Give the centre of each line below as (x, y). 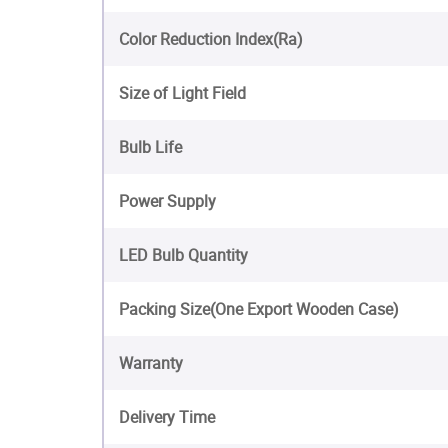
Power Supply (167, 201)
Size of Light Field (182, 93)
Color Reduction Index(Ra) (211, 39)
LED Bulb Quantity (183, 255)
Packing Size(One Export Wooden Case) (259, 309)
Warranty (151, 363)
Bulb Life (150, 147)
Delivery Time (167, 417)
